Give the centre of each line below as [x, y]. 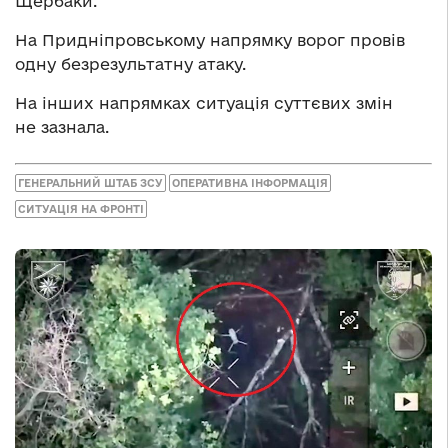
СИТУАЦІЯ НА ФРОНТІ [81, 208]
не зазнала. [62, 127]
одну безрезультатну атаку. [130, 64]
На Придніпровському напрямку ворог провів [210, 40]
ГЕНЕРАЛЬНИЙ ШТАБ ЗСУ [90, 182]
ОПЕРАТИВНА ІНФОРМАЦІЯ [250, 182]
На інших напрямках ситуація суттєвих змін [204, 103]
